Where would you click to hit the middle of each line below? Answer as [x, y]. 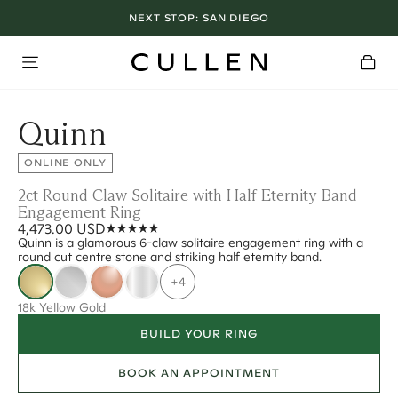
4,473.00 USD [62, 228]
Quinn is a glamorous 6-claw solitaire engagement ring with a [191, 243]
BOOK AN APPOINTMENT [199, 373]
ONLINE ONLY [65, 163]
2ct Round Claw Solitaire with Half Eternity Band [187, 195]
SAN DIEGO [235, 17]
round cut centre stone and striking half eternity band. [170, 257]
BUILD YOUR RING [199, 334]
